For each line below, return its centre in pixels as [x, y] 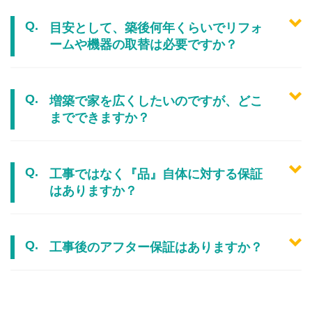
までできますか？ [100, 118]
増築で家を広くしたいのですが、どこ [156, 101]
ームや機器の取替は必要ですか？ [143, 45]
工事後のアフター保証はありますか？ [156, 248]
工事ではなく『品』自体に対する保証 [156, 174]
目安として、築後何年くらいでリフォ [156, 28]
